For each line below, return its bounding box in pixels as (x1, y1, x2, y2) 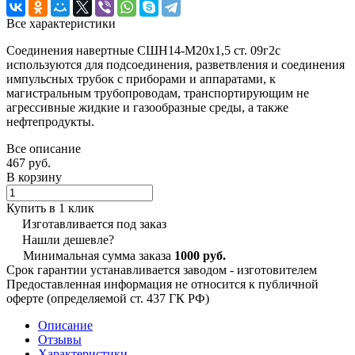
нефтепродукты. (6, 114, 94, 128)
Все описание (6, 141, 81, 155)
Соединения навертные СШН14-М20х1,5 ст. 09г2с (6, 43, 281, 57)
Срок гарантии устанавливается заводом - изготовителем (6, 262, 317, 277)
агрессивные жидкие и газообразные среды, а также (6, 100, 288, 114)
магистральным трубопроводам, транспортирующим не (6, 86, 309, 100)
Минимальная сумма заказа (23, 248, 174, 262)
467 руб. (6, 155, 51, 170)
